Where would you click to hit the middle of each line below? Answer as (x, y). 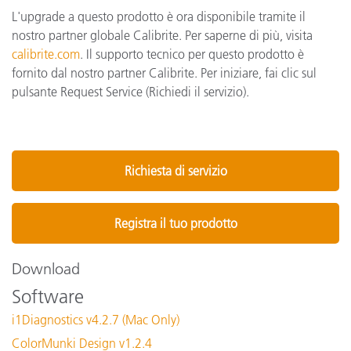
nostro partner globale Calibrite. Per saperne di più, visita (162, 35)
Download (46, 268)
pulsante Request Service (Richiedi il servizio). (130, 91)
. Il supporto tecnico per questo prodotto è (192, 54)
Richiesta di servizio (175, 170)
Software (48, 296)
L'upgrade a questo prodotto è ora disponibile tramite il (159, 16)
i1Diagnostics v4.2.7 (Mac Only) (96, 319)
